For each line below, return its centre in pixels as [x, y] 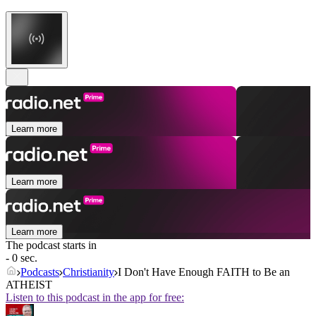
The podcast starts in [51, 245]
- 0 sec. [22, 258]
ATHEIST [29, 285]
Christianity [89, 272]
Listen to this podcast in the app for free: [95, 298]
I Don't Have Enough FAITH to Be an [204, 272]
